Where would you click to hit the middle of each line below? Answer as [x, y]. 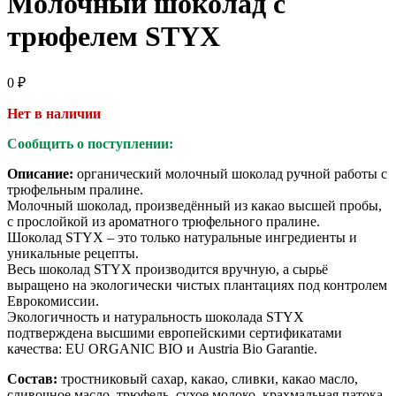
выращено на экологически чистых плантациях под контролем [197, 285]
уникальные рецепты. [73, 253]
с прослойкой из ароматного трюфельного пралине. [164, 221]
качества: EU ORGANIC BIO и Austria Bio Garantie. [162, 348]
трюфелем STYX [114, 37]
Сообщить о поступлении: [90, 143]
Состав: [32, 378]
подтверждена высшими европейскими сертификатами [175, 332]
